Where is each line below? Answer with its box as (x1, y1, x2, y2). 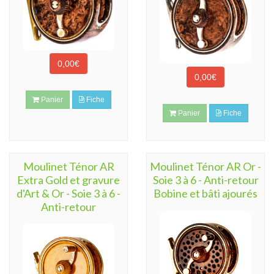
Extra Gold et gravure (17, 173, 120, 187)
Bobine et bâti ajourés (154, 187, 257, 200)
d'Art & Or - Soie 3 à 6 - (17, 187, 120, 200)
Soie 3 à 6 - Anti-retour (152, 173, 259, 187)
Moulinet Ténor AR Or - (150, 160, 261, 173)
